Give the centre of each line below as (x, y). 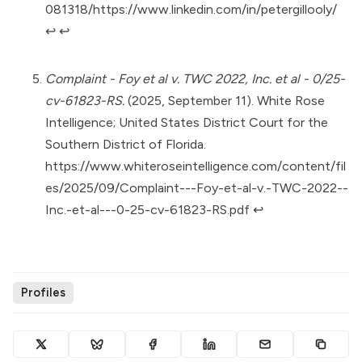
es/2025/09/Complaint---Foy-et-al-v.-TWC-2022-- (197, 188)
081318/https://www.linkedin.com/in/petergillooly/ (191, 10)
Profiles (43, 292)
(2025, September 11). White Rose (225, 101)
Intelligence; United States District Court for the (187, 123)
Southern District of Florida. (126, 145)
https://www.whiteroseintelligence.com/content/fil (196, 166)
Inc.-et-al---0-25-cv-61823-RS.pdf (147, 210)
